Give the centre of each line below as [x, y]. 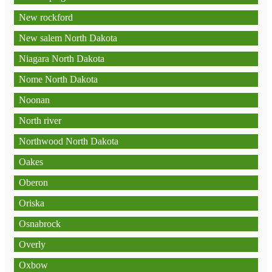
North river [40, 121]
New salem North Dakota [68, 38]
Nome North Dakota [58, 79]
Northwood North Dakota [69, 141]
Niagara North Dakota [62, 59]
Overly [32, 244]
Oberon [33, 182]
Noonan [34, 100]
